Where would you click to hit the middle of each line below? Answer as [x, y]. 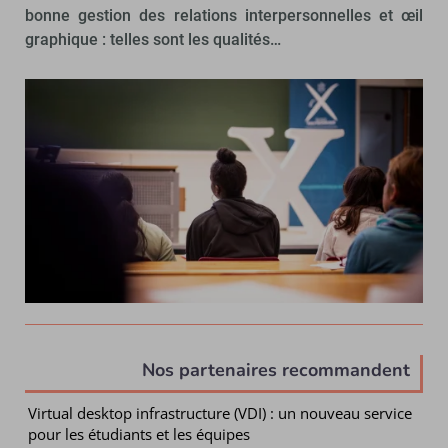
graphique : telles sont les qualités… [153, 39]
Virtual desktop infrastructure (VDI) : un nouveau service [220, 412]
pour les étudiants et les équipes [139, 433]
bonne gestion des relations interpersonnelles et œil [224, 15]
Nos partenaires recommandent [276, 369]
